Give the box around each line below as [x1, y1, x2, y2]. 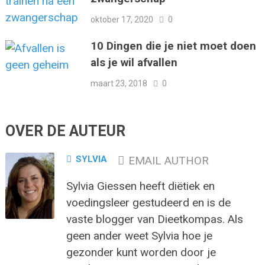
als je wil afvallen [91, 56, 178, 70]
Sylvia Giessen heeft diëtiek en [66, 179, 215, 193]
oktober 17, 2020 [91, 15, 154, 25]
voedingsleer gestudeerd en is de [66, 196, 231, 210]
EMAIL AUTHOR [128, 154, 209, 168]
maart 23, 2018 [91, 79, 148, 89]
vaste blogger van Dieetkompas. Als [66, 212, 243, 227]
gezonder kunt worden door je [66, 245, 216, 260]
